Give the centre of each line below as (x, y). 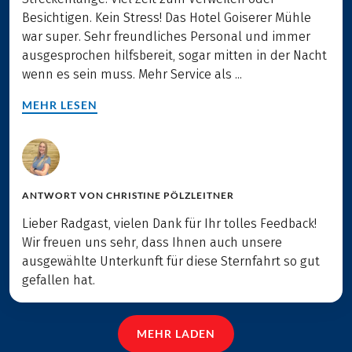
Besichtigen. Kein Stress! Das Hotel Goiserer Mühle (167, 18)
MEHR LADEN (176, 334)
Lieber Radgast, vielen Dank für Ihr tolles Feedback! (169, 224)
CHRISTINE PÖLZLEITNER (170, 196)
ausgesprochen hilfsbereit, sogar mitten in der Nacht (174, 56)
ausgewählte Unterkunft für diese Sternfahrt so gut (171, 262)
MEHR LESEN (60, 105)
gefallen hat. (59, 280)
